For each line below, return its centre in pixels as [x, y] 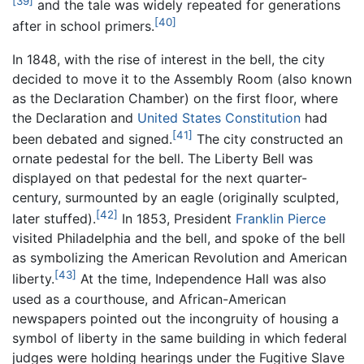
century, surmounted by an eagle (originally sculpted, [175, 198]
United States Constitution [219, 117]
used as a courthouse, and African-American [149, 299]
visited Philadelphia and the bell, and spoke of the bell [179, 238]
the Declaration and [75, 117]
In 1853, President [177, 219]
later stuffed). [54, 219]
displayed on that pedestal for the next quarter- [160, 178]
